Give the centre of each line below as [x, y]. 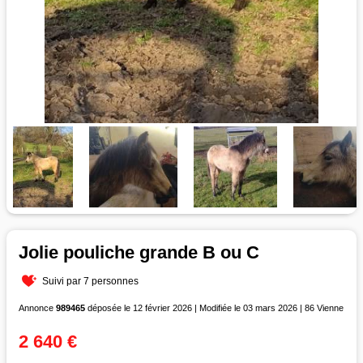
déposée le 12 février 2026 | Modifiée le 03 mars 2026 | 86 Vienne [214, 307]
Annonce [37, 307]
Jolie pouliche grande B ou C [139, 252]
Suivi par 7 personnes [91, 281]
